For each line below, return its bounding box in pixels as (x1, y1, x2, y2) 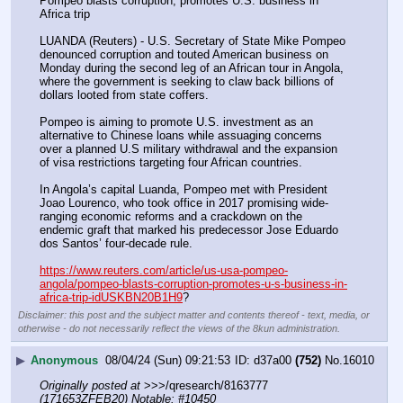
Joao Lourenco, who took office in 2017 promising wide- (40, 196, 328, 210)
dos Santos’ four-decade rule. (40, 237, 193, 251)
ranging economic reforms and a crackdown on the (40, 210, 302, 224)
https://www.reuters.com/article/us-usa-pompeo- (40, 264, 288, 278)
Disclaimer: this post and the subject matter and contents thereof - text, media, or (18, 309, 370, 321)
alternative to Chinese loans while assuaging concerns (40, 128, 322, 142)
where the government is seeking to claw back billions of (40, 74, 334, 88)
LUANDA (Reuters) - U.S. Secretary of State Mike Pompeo (40, 33, 345, 48)
